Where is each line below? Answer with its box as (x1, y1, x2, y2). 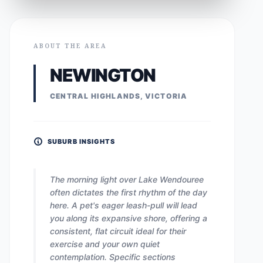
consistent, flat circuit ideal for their (50, 226, 186, 236)
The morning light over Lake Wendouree (50, 174, 204, 184)
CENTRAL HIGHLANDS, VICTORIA (50, 92, 188, 100)
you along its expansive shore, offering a (50, 213, 207, 223)
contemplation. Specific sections (50, 252, 176, 262)
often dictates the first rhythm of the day (50, 187, 207, 197)
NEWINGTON (50, 65, 156, 86)
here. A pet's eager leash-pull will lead (50, 200, 197, 210)
